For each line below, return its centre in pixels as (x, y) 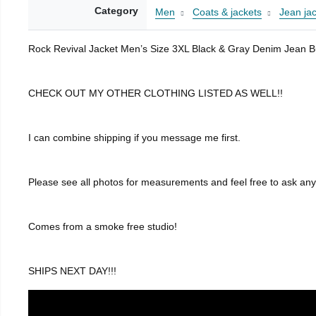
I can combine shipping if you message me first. (134, 138)
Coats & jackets (227, 12)
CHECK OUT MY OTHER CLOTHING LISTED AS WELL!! (156, 93)
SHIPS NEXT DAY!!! (72, 271)
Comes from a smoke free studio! (103, 227)
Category (116, 11)
